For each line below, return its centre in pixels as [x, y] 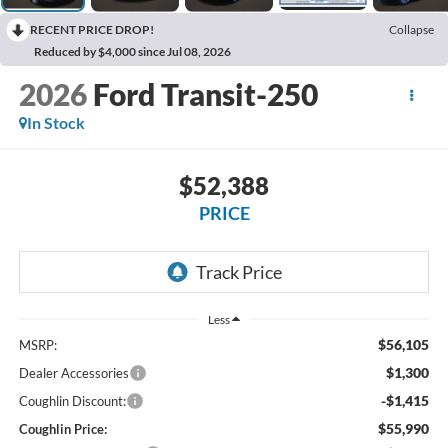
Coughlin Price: [62, 429]
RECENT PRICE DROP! [92, 29]
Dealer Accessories [73, 373]
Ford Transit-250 [205, 94]
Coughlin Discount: [72, 401]
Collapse [411, 29]
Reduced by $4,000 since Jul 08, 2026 [132, 51]
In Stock [55, 123]
